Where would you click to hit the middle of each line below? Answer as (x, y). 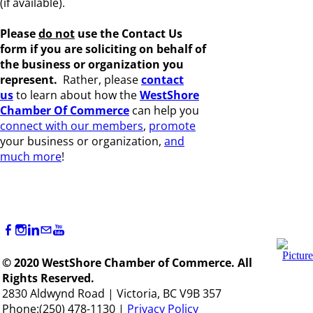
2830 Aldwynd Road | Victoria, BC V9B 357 (112, 294)
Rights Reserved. (48, 278)
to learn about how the (77, 95)
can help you (164, 110)
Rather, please (102, 80)
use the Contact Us (129, 34)
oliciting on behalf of (148, 49)
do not (57, 34)
